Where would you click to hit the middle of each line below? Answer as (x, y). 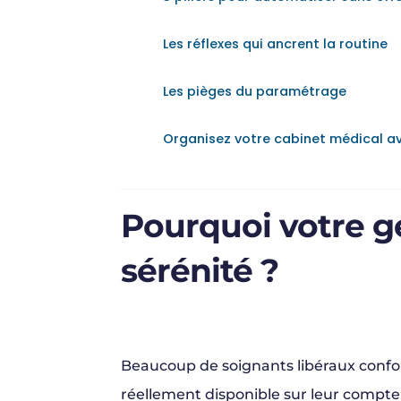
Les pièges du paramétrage (254, 92)
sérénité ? (199, 271)
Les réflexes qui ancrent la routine (275, 44)
